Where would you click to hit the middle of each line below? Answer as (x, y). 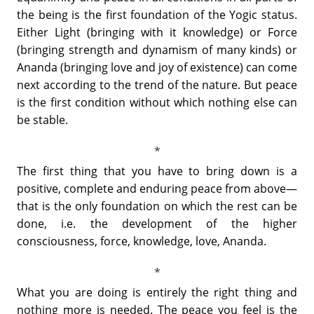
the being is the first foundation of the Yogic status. (157, 14)
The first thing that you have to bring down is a (157, 171)
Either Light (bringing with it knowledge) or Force (157, 32)
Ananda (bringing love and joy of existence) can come (157, 67)
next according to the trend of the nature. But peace (157, 84)
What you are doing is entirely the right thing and (157, 292)
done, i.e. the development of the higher (157, 223)
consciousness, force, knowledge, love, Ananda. (142, 241)
